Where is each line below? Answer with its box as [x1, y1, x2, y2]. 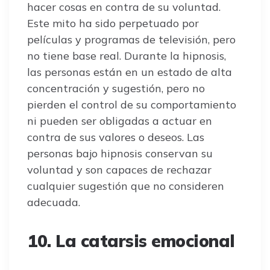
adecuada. [27, 195, 80, 209]
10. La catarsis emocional [27, 230, 235, 251]
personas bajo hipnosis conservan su [27, 146, 213, 160]
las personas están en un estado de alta [27, 64, 232, 79]
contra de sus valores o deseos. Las [27, 130, 204, 144]
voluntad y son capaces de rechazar [27, 162, 212, 177]
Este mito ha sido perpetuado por [27, 16, 199, 30]
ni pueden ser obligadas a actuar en [27, 113, 212, 128]
